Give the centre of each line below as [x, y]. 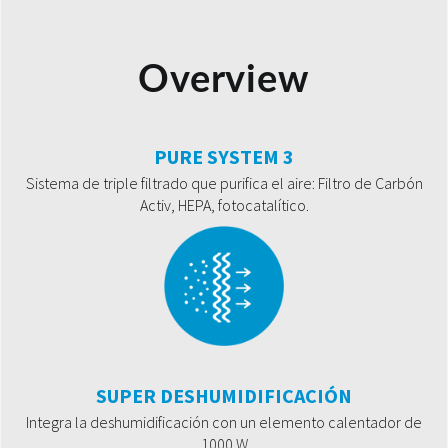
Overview [224, 80]
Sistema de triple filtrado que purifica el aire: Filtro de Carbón [224, 183]
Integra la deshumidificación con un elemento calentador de [224, 422]
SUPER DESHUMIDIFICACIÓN [224, 396]
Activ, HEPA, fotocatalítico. [224, 205]
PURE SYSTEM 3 [224, 157]
